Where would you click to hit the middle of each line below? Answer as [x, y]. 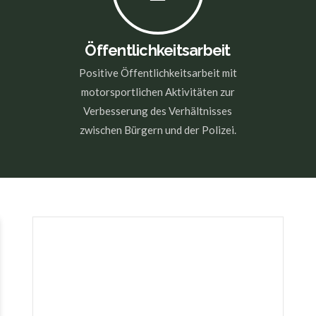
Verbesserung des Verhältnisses [158, 110]
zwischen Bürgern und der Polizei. [158, 129]
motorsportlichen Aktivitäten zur [158, 91]
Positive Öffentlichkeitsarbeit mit [158, 72]
